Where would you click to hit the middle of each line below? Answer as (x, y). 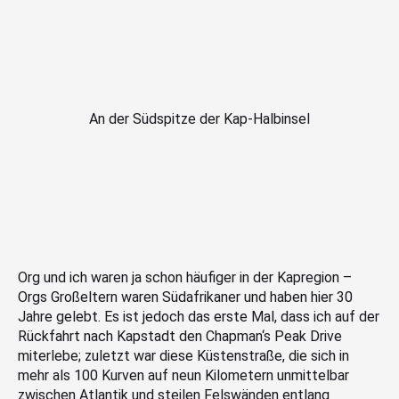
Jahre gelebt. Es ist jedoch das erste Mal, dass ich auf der (199, 317)
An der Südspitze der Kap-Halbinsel (199, 119)
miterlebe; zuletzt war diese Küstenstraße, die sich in (183, 356)
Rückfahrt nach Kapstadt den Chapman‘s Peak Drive (180, 337)
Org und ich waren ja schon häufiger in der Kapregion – (185, 278)
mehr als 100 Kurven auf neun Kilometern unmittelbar (183, 376)
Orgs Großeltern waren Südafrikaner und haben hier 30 (185, 297)
